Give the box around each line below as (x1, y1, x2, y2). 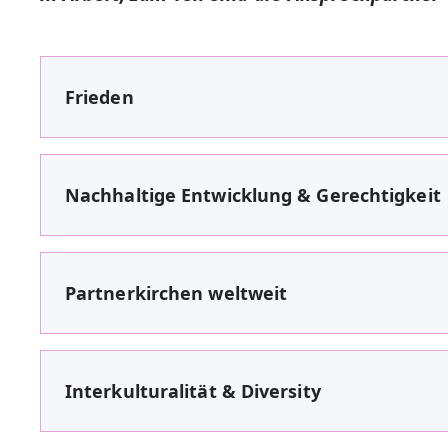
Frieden (65, 84, 134, 109)
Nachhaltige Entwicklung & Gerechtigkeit (65, 182, 441, 207)
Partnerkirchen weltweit (65, 280, 288, 305)
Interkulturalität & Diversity (65, 378, 321, 403)
